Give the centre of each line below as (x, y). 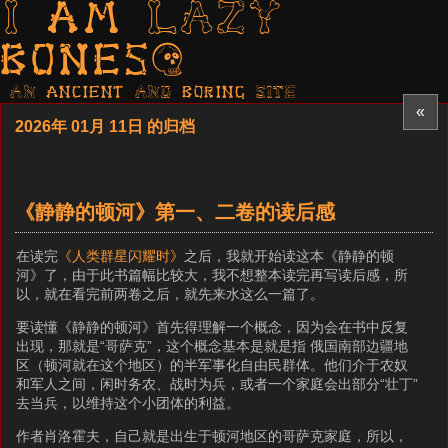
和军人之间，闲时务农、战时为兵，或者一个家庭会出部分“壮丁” (217, 383)
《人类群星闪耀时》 (121, 255)
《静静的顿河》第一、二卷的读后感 (175, 211)
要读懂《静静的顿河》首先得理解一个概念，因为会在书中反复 (212, 326)
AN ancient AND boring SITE (153, 93)
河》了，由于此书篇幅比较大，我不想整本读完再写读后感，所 (212, 274)
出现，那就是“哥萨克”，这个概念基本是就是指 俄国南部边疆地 (212, 345)
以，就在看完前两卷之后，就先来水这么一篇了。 (170, 293)
